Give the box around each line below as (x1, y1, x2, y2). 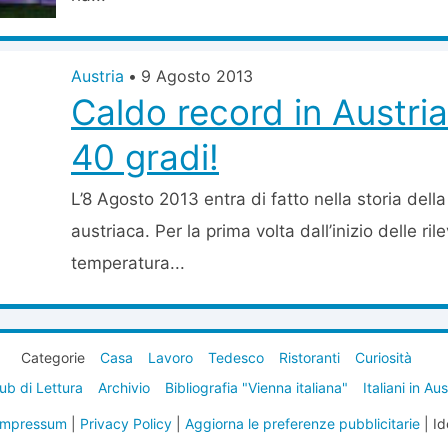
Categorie (21, 349, 85, 366)
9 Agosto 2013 (141, 66, 253, 86)
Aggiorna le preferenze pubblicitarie (184, 415, 420, 432)
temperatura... (71, 253, 185, 273)
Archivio (97, 379, 150, 396)
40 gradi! (71, 136, 219, 178)
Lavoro (148, 349, 193, 366)
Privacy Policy (79, 415, 172, 432)
